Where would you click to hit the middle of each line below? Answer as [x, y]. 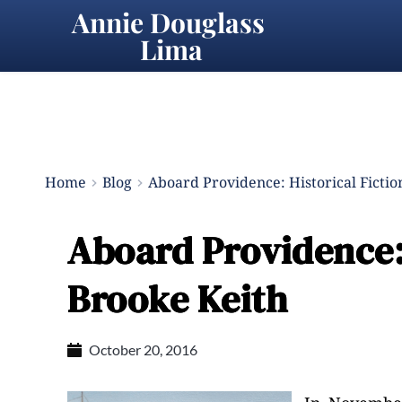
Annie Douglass [168, 22]
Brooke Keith [177, 299]
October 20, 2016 [143, 350]
